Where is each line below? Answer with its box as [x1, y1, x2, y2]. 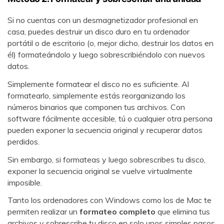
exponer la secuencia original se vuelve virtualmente [7, 165, 192, 176]
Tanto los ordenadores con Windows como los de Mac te [7, 195, 211, 205]
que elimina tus [155, 206, 210, 217]
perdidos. [7, 136, 39, 146]
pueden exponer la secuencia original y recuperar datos [7, 124, 202, 135]
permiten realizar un [7, 206, 79, 217]
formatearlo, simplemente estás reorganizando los [7, 90, 185, 100]
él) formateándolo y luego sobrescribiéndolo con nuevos [7, 49, 205, 59]
